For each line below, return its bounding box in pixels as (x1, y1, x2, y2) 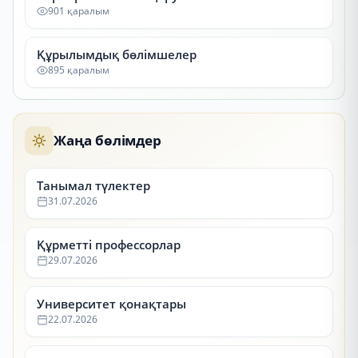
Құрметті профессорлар (37, 237, 181, 253)
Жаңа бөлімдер (54, 131, 161, 149)
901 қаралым (48, 4, 109, 18)
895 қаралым (48, 63, 109, 77)
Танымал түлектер (37, 177, 150, 193)
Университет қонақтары (37, 296, 186, 312)
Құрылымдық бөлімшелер (37, 46, 197, 62)
